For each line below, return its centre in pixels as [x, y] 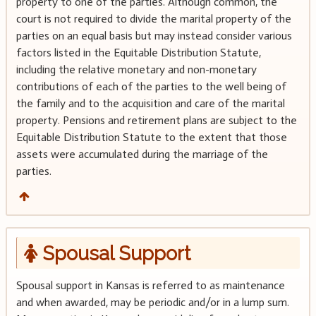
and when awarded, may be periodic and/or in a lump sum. [154, 303]
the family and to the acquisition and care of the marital [150, 103]
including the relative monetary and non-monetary [136, 69]
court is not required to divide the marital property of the [153, 18]
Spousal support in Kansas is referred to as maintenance [150, 286]
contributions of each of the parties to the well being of [151, 86]
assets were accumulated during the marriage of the [142, 154]
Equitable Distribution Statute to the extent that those [151, 137]
